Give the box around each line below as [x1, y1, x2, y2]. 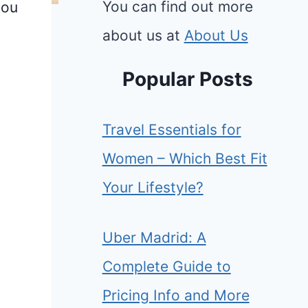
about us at [102, 27, 184, 45]
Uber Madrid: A [102, 229, 206, 247]
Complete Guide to [102, 258, 231, 276]
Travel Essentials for [102, 120, 241, 138]
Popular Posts [122, 67, 253, 91]
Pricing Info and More [102, 287, 250, 305]
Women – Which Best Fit [102, 149, 267, 167]
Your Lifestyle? [102, 178, 203, 196]
